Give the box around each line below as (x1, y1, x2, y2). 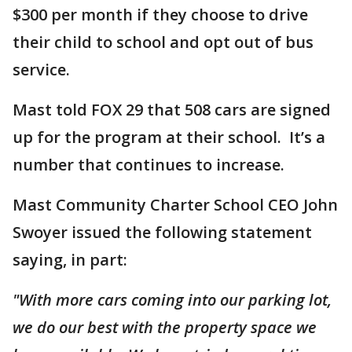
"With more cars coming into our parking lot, (13, 289, 332, 310)
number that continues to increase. (13, 154, 288, 175)
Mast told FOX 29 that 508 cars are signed (13, 99, 331, 120)
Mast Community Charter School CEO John (13, 194, 338, 215)
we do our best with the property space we (13, 317, 317, 338)
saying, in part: (13, 249, 131, 270)
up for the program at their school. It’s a (13, 126, 325, 148)
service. (13, 59, 74, 80)
